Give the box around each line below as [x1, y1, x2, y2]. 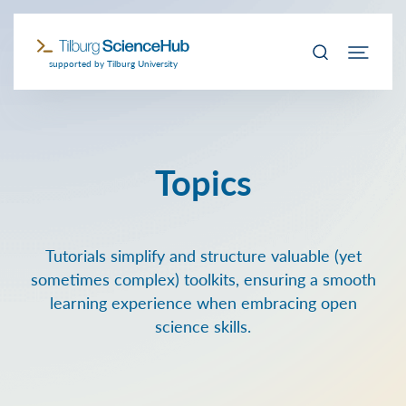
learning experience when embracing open [49, 291, 357, 314]
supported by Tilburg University [49, 57, 179, 71]
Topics [154, 158, 252, 206]
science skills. [155, 314, 251, 337]
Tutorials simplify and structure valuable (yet [44, 244, 362, 266]
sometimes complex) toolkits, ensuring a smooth [30, 267, 376, 290]
